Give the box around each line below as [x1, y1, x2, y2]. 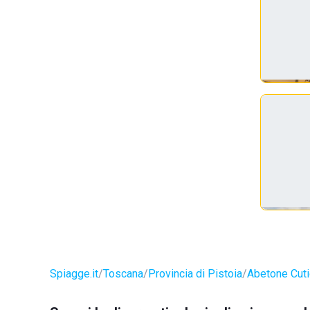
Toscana [103, 267, 143, 280]
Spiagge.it [50, 267, 98, 280]
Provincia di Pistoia [148, 267, 242, 280]
